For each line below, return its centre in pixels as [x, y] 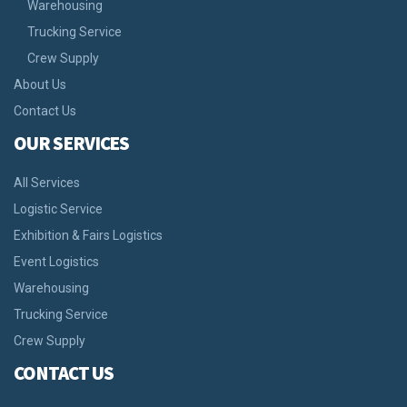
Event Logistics [56, 261]
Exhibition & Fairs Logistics [88, 235]
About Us [40, 84]
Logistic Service [58, 208]
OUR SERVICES [72, 143]
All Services [47, 182]
